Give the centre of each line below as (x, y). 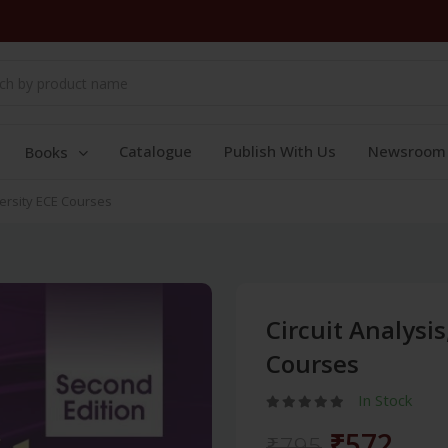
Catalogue (155, 151)
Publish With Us (280, 151)
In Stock (385, 400)
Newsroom (407, 151)
